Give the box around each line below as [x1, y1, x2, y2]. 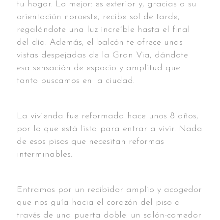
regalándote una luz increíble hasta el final [17, 25, 190, 34]
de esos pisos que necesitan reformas [17, 137, 164, 146]
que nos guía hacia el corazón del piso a [17, 197, 180, 207]
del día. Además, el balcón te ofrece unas [17, 37, 183, 47]
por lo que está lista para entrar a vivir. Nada [17, 124, 202, 134]
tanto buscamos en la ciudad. [17, 76, 135, 85]
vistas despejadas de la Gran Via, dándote [17, 50, 188, 60]
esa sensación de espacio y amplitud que [17, 63, 180, 73]
